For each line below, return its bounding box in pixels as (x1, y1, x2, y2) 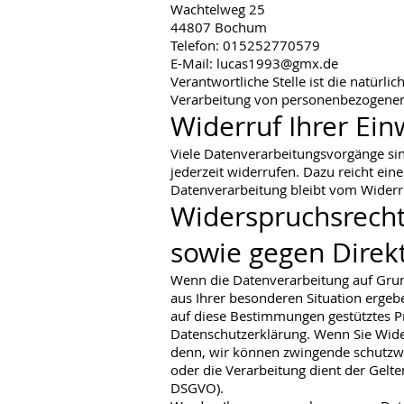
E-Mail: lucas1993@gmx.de (170, 54, 338, 72)
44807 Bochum (170, 18, 267, 36)
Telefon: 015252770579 (170, 36, 320, 54)
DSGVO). (170, 379, 224, 397)
